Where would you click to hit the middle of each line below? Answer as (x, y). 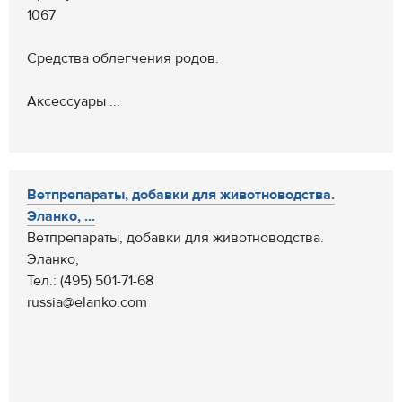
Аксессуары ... (74, 101)
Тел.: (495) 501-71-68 (90, 281)
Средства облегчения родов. (123, 58)
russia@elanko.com (87, 302)
